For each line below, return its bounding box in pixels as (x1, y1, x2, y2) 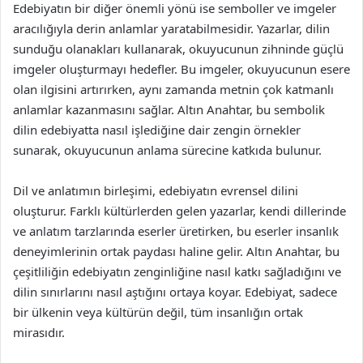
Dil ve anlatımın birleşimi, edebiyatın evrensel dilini (13, 181, 298, 199)
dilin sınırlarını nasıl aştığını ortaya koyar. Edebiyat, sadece (13, 283, 337, 300)
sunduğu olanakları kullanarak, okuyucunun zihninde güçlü (13, 40, 344, 57)
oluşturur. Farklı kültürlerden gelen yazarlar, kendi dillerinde (13, 202, 346, 219)
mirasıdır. (13, 323, 65, 340)
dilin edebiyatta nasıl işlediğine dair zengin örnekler (13, 121, 301, 138)
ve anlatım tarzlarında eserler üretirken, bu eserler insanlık (13, 222, 339, 239)
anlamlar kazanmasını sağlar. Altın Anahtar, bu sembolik (13, 100, 325, 117)
